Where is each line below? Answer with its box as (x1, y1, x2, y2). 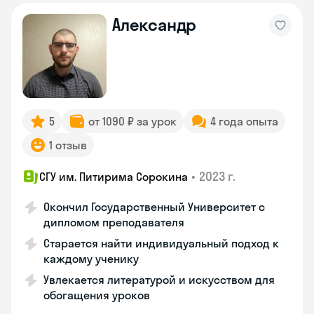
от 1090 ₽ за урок (88, 114, 177, 128)
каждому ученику (43, 252, 139, 266)
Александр (112, 14, 197, 35)
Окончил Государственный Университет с (43, 200, 265, 214)
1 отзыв (49, 138, 87, 152)
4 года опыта (210, 114, 278, 128)
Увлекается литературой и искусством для (43, 273, 275, 287)
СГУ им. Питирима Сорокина (39, 170, 188, 184)
